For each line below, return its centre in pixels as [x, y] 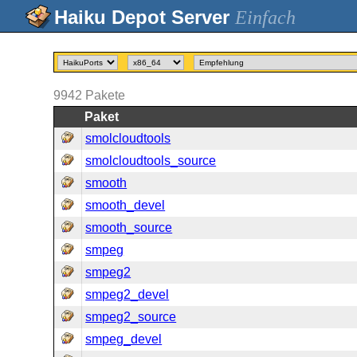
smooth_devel [126, 205]
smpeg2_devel [127, 294]
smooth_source [129, 228]
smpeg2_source [131, 317]
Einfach [265, 18]
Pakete [106, 95]
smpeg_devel [124, 339]
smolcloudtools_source [151, 161]
